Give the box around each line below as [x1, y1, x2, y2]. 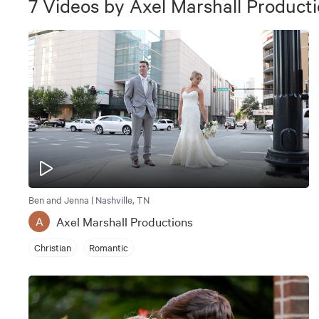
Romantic [89, 241, 128, 254]
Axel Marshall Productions [56, 212, 193, 229]
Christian [34, 241, 71, 254]
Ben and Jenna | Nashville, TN [28, 192, 150, 206]
